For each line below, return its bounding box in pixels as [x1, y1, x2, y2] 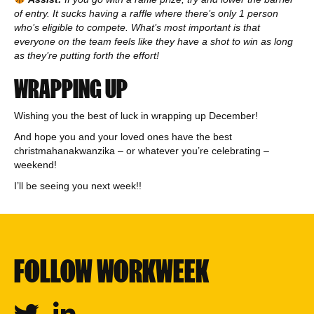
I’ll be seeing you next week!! [14, 180, 142, 191]
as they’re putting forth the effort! [14, 50, 159, 61]
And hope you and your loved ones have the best [14, 131, 232, 142]
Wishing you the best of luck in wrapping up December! [14, 110, 261, 121]
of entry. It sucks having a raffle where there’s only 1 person [14, 8, 278, 19]
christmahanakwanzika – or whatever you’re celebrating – [14, 145, 269, 156]
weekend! [14, 159, 57, 170]
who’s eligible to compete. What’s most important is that [14, 22, 260, 33]
